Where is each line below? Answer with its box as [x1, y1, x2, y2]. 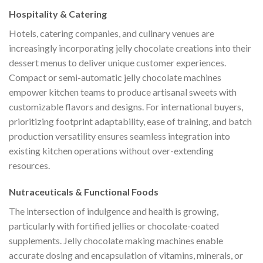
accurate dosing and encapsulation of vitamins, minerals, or [9, 249, 243, 261]
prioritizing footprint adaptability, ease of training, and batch [9, 115, 252, 127]
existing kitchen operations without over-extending [9, 144, 214, 156]
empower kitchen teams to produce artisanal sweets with [9, 86, 237, 97]
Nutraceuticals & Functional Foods [9, 186, 159, 198]
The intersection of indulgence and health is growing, [9, 205, 218, 217]
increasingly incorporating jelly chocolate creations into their [9, 42, 251, 53]
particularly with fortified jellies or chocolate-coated [9, 220, 219, 232]
